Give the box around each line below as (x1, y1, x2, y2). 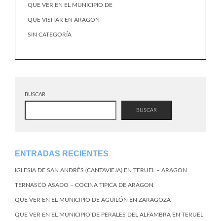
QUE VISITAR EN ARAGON (28, 17, 100, 23)
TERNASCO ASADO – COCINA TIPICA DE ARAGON (15, 182, 153, 188)
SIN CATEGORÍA (28, 32, 72, 37)
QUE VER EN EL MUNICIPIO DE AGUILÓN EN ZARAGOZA (15, 197, 171, 203)
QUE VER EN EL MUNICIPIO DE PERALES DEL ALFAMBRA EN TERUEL (15, 212, 203, 218)
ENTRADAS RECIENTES (15, 149, 109, 158)
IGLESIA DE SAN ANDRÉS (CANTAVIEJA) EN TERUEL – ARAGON (15, 167, 187, 173)
